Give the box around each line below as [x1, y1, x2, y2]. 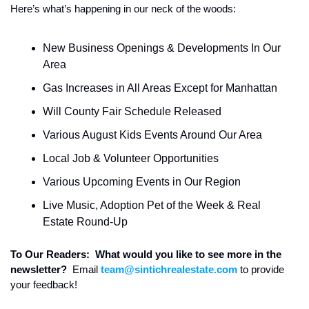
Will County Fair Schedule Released [43, 106, 221, 117]
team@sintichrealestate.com [101, 263, 237, 275]
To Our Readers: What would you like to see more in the [10, 248, 281, 260]
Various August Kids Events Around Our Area [43, 129, 262, 141]
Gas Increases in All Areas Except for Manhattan [43, 82, 277, 94]
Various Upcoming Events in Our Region [43, 176, 241, 188]
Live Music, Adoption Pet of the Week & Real [43, 199, 261, 211]
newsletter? [10, 263, 72, 275]
